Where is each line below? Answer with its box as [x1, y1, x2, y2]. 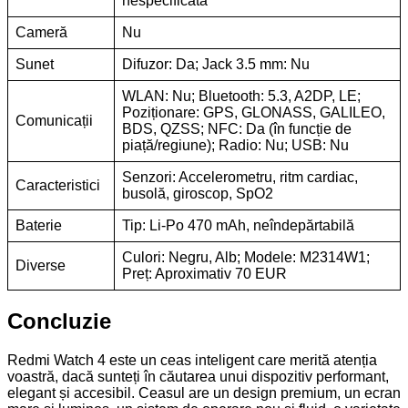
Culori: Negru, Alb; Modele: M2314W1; [122, 249, 370, 265]
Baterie [15, 217, 62, 233]
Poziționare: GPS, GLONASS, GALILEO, [122, 104, 385, 120]
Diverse [15, 257, 66, 273]
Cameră [15, 24, 67, 40]
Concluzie [7, 308, 111, 333]
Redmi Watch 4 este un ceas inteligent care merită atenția [7, 352, 377, 368]
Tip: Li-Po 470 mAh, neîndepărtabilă [122, 217, 354, 233]
